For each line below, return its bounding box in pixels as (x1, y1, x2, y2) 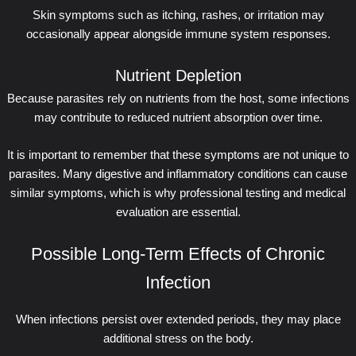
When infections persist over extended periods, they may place (15, 312, 341, 326)
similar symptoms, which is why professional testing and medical (10, 186, 346, 199)
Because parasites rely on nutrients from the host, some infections (6, 91, 350, 105)
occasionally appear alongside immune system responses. (25, 28, 331, 41)
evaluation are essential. (115, 205, 241, 219)
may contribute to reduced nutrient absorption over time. (33, 110, 323, 124)
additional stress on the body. (103, 331, 253, 345)
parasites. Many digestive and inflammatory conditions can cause (9, 167, 347, 180)
